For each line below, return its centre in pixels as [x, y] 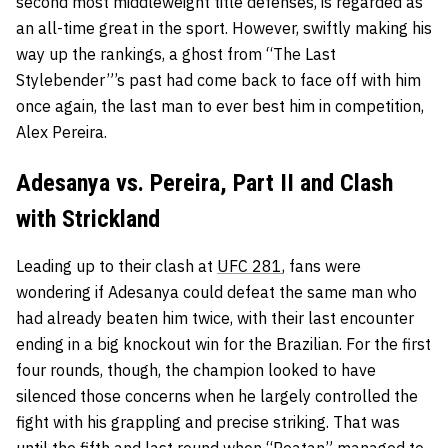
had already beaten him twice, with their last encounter [215, 318]
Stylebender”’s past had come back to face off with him [218, 80]
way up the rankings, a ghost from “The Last [176, 54]
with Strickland [88, 219]
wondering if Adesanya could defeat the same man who [216, 292]
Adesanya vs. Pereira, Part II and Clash [204, 183]
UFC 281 [249, 266]
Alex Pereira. [61, 132]
